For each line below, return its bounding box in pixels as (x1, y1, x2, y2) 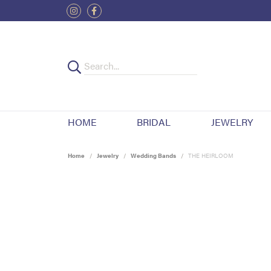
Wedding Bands (131, 151, 176, 160)
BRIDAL (137, 115, 171, 129)
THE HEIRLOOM (188, 151, 233, 160)
